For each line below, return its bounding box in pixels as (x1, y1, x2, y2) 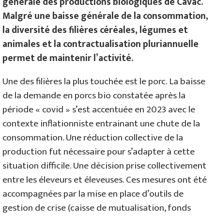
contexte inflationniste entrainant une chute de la (2, 116, 200, 132)
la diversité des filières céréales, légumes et (2, 22, 188, 38)
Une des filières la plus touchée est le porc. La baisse (2, 74, 205, 90)
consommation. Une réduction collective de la (2, 130, 183, 146)
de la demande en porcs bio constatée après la (2, 88, 186, 104)
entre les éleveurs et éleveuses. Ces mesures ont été (2, 172, 207, 188)
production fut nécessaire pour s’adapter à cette (2, 144, 195, 160)
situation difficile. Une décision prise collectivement (2, 158, 206, 174)
